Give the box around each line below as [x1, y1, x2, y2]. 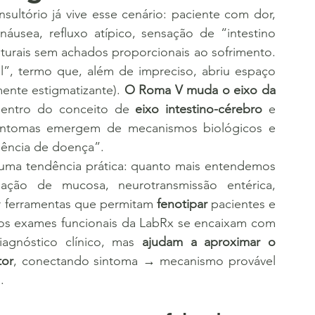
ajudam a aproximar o [142, 234, 276, 250]
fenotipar [156, 196, 207, 212]
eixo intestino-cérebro [135, 101, 263, 117]
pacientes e [207, 196, 276, 212]
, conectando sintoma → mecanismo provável [13, 253, 276, 269]
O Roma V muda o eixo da [124, 82, 276, 98]
